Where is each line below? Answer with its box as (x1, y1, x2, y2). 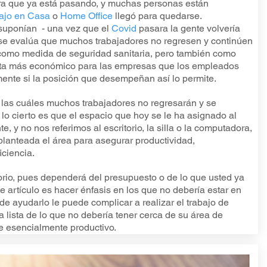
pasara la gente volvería (136, 23, 240, 34)
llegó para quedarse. (112, 10, 201, 21)
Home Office (60, 10, 113, 21)
